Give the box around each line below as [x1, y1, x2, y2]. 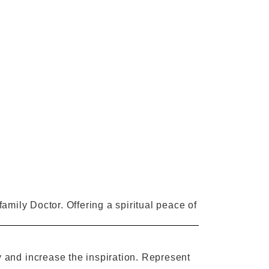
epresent [149, 252, 190, 262]
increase [25, 252, 66, 262]
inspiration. [86, 252, 139, 262]
